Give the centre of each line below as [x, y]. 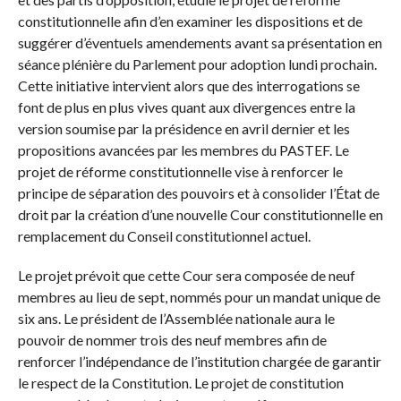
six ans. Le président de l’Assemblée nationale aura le [176, 319]
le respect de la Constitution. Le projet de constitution [180, 383]
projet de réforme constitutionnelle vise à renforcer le [180, 172]
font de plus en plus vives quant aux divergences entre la [186, 107]
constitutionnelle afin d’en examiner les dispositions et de [190, 21]
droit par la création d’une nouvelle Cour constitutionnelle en [200, 215]
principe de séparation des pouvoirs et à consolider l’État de [198, 193]
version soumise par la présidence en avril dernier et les [183, 129]
